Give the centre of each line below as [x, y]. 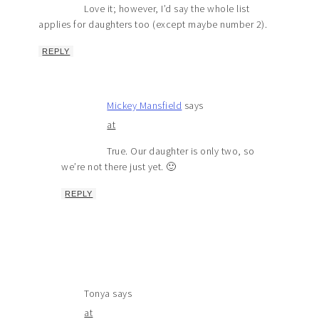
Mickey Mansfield [145, 106]
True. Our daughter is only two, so [181, 151]
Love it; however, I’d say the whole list [167, 9]
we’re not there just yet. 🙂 [119, 167]
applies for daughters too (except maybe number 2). [153, 25]
